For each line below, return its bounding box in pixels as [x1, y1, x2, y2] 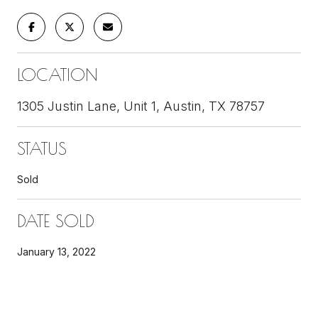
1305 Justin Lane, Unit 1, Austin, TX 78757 [17, 98, 265, 114]
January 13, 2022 [17, 245, 96, 258]
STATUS [17, 138, 67, 158]
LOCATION [17, 64, 98, 84]
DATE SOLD [17, 210, 94, 231]
